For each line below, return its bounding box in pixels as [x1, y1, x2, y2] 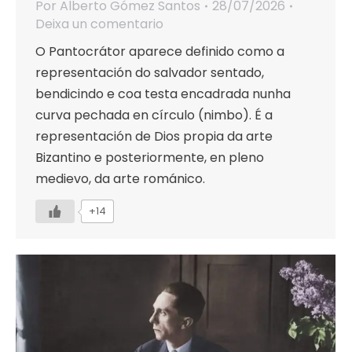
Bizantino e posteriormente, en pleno [35, 148, 264, 167]
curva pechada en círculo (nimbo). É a [35, 106, 273, 125]
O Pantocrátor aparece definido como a [35, 42, 284, 61]
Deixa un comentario [35, 15, 163, 34]
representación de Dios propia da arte [35, 127, 273, 146]
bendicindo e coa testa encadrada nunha [35, 85, 291, 104]
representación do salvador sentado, [35, 64, 264, 82]
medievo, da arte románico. [35, 170, 205, 189]
